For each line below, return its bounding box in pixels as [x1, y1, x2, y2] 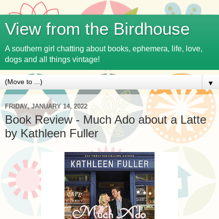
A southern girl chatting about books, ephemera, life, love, [5, 44, 202, 53]
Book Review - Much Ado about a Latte [5, 113, 206, 126]
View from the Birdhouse [5, 20, 190, 38]
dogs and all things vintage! [5, 55, 100, 64]
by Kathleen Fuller [5, 127, 98, 140]
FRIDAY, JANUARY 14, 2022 [5, 102, 88, 110]
